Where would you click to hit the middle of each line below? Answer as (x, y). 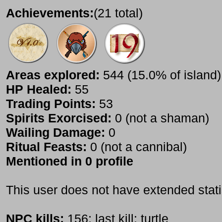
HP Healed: (39, 89)
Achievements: (50, 13)
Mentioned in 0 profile (70, 161)
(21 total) (118, 13)
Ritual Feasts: (46, 147)
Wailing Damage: (55, 133)
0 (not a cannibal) (137, 147)
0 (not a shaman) (160, 118)
